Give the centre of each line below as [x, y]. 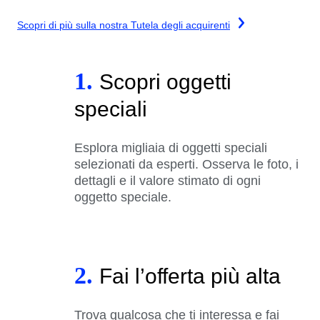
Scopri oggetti [165, 81]
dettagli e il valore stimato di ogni [167, 180]
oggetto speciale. [125, 197]
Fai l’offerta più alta [190, 276]
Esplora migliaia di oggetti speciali [171, 147]
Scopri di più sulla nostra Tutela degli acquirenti [124, 25]
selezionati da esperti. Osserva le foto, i [186, 164]
